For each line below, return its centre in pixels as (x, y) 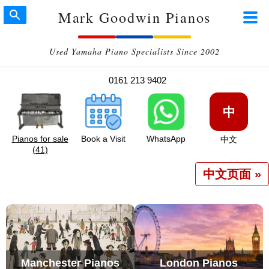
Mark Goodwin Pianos (134, 17)
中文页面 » (232, 174)
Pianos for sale (40, 139)
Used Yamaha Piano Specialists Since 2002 (134, 51)
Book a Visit (103, 139)
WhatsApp (166, 139)
